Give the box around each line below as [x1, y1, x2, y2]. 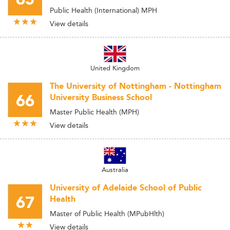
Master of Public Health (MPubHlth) [50, 208, 164, 219]
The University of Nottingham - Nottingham [50, 80, 221, 93]
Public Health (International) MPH [50, 5, 157, 16]
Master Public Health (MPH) [50, 106, 139, 118]
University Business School [50, 91, 152, 104]
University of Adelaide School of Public [50, 182, 202, 195]
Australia [102, 164, 128, 175]
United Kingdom [90, 63, 140, 73]
